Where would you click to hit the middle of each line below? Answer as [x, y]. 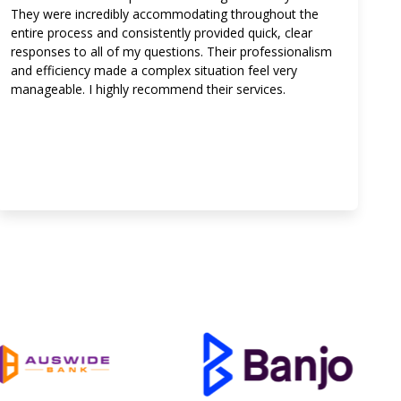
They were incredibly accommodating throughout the [164, 14]
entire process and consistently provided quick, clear [161, 33]
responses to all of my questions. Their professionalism [171, 51]
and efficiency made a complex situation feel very [154, 70]
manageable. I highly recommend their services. [148, 89]
